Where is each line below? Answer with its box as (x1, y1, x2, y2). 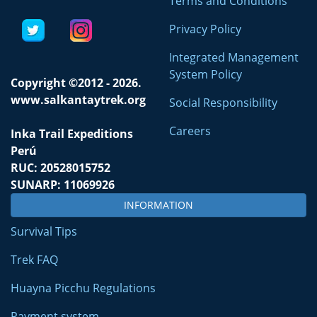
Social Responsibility (169, 95, 277, 111)
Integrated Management (169, 50, 299, 66)
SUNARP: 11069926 (11, 177, 115, 193)
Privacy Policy (169, 21, 241, 38)
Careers (169, 123, 211, 139)
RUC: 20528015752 (11, 160, 110, 176)
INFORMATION (124, 198, 193, 212)
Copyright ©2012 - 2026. (11, 75, 142, 91)
